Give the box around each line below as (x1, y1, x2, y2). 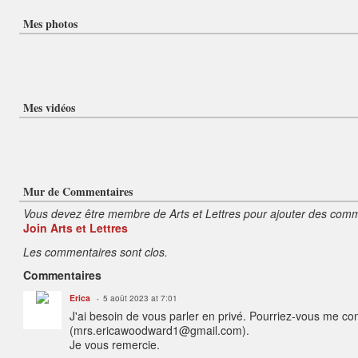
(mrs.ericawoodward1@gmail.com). (70, 322, 249, 338)
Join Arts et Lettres (23, 220, 128, 236)
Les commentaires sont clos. (23, 244, 168, 260)
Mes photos (23, 15, 78, 32)
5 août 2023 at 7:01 (103, 292, 177, 304)
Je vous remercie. (70, 336, 160, 352)
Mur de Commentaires (23, 183, 133, 200)
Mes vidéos (23, 99, 75, 116)
